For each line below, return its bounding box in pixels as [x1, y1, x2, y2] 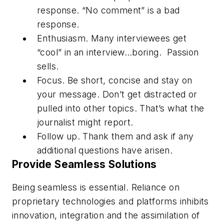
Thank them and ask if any [80, 131, 194, 142]
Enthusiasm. [37, 33, 88, 44]
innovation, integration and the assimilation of [12, 209, 200, 220]
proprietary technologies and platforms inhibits [12, 195, 209, 206]
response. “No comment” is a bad [37, 5, 180, 16]
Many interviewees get [88, 33, 187, 44]
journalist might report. [37, 117, 133, 128]
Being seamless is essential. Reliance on [12, 181, 179, 192]
